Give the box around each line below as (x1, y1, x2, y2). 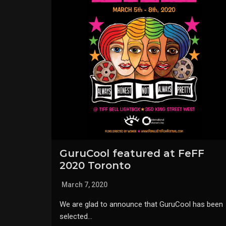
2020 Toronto (60, 159, 131, 172)
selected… (60, 211, 92, 221)
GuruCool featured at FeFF (60, 147, 204, 159)
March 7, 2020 (62, 180, 107, 189)
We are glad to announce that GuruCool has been (60, 199, 223, 209)
